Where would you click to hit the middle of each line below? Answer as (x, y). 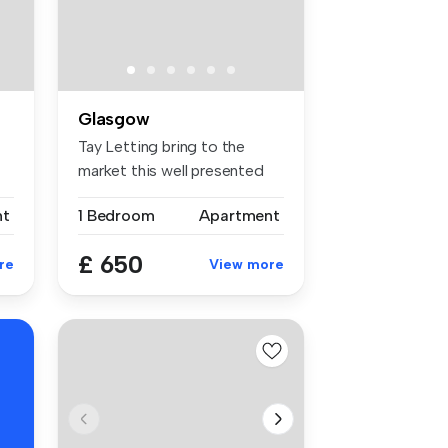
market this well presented (171, 170)
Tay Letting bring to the (162, 146)
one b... (102, 194)
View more (246, 264)
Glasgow (114, 118)
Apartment (239, 215)
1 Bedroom (116, 215)
